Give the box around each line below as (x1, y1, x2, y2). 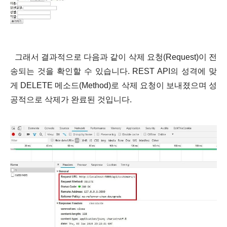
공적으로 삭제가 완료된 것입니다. (10, 95, 132, 104)
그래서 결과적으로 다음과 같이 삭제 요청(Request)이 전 (10, 52, 217, 61)
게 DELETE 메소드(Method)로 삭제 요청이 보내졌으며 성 (10, 81, 217, 90)
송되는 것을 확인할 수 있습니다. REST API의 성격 (10, 66, 198, 75)
